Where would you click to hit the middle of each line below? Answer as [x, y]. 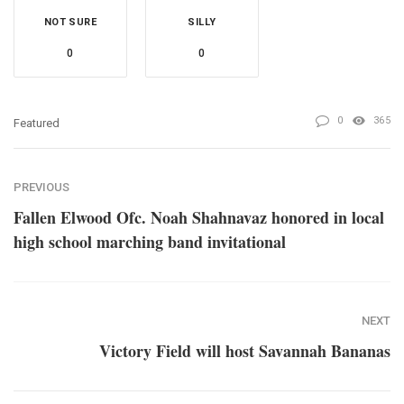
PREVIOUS [41, 187]
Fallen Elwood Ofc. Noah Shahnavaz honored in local [199, 217]
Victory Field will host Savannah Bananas [245, 350]
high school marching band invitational [150, 241]
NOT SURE [70, 22]
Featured [37, 123]
